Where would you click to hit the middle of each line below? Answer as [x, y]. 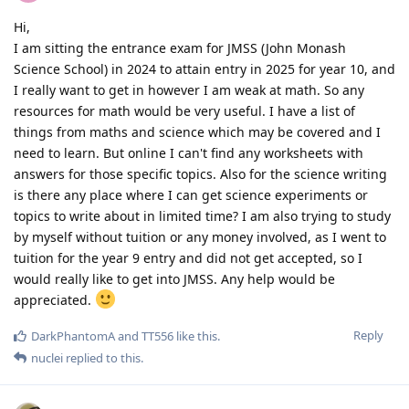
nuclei [47, 357]
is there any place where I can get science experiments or [191, 194]
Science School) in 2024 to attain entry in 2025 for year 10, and [204, 68]
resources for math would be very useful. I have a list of [184, 110]
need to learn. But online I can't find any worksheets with [189, 152]
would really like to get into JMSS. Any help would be [174, 278]
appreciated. [54, 299]
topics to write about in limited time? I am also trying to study [202, 215]
